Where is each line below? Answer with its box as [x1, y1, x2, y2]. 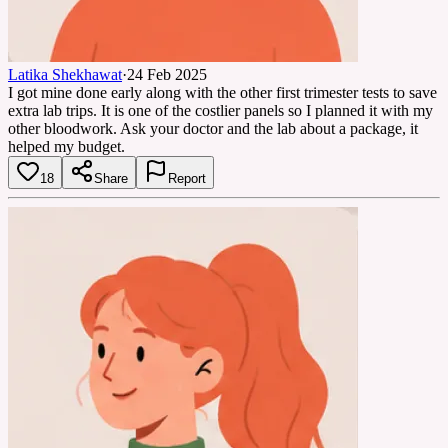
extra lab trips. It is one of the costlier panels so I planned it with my [8, 101, 433, 119]
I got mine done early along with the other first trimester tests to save [8, 83, 437, 101]
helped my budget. [8, 137, 125, 155]
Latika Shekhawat [8, 65, 122, 83]
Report [168, 170, 206, 186]
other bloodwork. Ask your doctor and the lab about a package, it [8, 119, 418, 137]
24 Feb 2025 [127, 65, 207, 83]
